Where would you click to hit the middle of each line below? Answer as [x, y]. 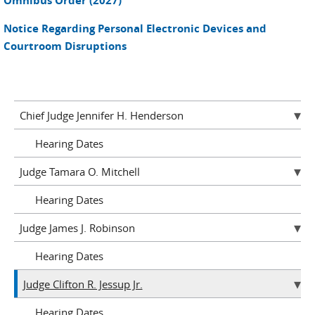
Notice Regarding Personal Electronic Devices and [135, 29]
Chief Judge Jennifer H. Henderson [101, 115]
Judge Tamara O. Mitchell [79, 171]
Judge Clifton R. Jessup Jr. [83, 284]
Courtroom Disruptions [65, 46]
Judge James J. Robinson [77, 227]
